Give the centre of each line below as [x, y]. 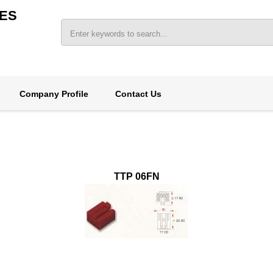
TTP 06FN [136, 176]
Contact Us [138, 94]
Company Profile [54, 94]
